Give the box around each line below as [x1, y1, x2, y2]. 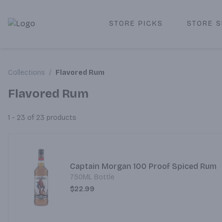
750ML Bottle [69, 173, 114, 181]
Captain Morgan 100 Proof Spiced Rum [69, 162, 217, 171]
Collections [8, 68, 45, 77]
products [45, 113, 76, 122]
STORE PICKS [109, 19, 163, 28]
